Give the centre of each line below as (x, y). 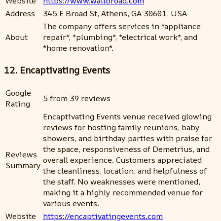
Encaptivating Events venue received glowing (127, 117)
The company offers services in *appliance (122, 26)
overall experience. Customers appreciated (122, 160)
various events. (71, 203)
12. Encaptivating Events (57, 70)
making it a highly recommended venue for (123, 193)
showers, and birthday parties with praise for (128, 138)
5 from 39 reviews (77, 98)
